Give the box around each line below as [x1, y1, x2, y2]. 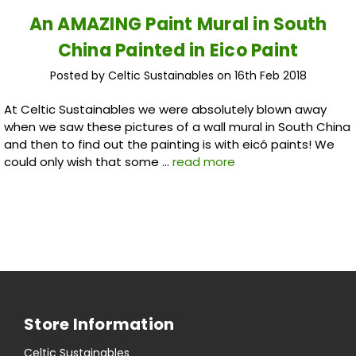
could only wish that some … [3, 153, 172, 170]
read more [172, 153, 235, 170]
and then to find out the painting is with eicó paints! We [3, 135, 335, 153]
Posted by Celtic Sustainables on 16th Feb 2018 [49, 67, 307, 83]
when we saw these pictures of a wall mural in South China [3, 118, 350, 135]
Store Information [24, 312, 175, 335]
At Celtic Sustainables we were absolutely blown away [3, 100, 327, 118]
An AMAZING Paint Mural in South [29, 11, 327, 37]
